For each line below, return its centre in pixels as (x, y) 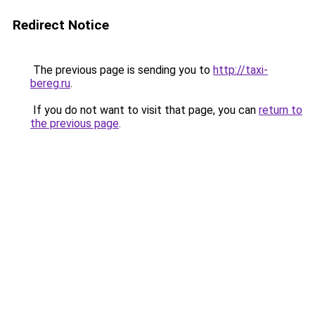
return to (281, 110)
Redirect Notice (61, 25)
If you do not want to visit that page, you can (144, 110)
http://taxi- (240, 70)
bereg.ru (50, 83)
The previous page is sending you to (122, 70)
